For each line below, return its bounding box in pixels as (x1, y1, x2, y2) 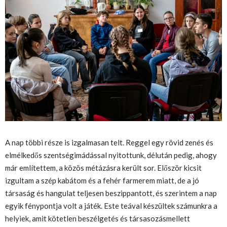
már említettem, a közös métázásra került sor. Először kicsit (5, 163, 202, 173)
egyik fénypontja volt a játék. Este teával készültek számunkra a (5, 201, 217, 211)
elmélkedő (5, 150, 39, 160)
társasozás (129, 214, 166, 223)
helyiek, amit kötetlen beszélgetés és (5, 214, 129, 223)
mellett (166, 214, 190, 223)
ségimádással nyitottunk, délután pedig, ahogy (62, 150, 217, 160)
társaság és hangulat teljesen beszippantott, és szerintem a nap (5, 188, 217, 198)
